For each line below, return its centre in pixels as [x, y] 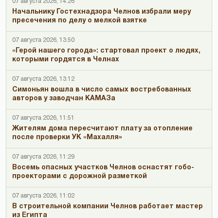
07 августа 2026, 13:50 [43, 40]
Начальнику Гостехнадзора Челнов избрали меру [101, 12]
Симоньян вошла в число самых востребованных [102, 90]
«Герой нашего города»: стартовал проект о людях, [106, 51]
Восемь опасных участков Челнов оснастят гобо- [103, 167]
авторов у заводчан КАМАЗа [64, 98]
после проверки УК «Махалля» [67, 137]
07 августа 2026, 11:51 [43, 118]
